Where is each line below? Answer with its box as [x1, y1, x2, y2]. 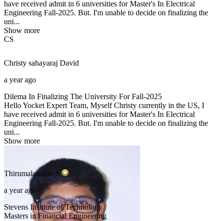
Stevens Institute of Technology [4, 203, 102, 212]
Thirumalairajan [4, 169, 53, 178]
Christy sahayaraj [4, 59, 58, 68]
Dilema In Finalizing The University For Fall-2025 [4, 92, 162, 101]
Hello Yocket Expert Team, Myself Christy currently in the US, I [4, 101, 204, 110]
